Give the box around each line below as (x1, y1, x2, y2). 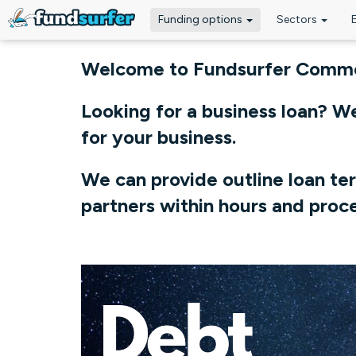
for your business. (81, 126, 236, 149)
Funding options (158, 13, 245, 26)
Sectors (277, 13, 319, 26)
